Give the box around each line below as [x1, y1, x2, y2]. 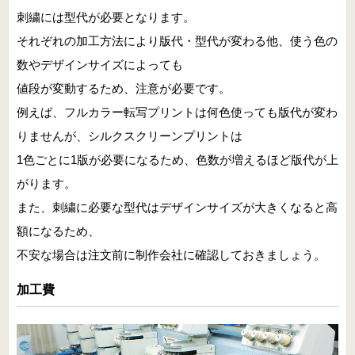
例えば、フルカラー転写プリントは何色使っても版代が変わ [17, 105, 338, 119]
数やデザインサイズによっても [17, 57, 183, 71]
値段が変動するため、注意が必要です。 [17, 81, 231, 95]
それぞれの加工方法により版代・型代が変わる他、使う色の [17, 33, 338, 48]
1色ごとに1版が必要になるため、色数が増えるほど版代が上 [17, 152, 338, 166]
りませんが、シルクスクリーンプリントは [17, 128, 242, 143]
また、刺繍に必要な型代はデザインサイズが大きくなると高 [17, 200, 338, 214]
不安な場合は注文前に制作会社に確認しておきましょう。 [17, 247, 326, 261]
